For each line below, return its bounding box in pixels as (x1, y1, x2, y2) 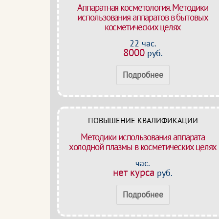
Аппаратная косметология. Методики (77, 1, 208, 13)
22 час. (129, 38, 156, 49)
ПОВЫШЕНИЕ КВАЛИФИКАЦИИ (88, 115, 198, 125)
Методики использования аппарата (80, 131, 205, 143)
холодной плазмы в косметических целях (68, 141, 217, 153)
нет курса (113, 165, 154, 179)
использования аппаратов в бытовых (77, 11, 208, 23)
